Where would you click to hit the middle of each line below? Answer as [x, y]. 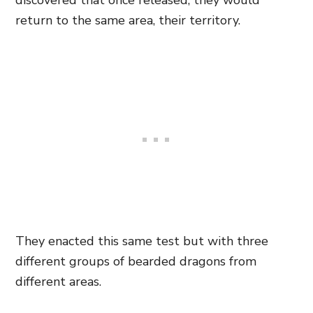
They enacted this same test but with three [142, 241]
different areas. [58, 282]
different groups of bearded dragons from [136, 261]
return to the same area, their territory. [128, 20]
